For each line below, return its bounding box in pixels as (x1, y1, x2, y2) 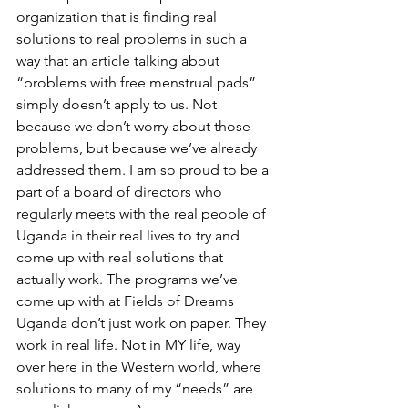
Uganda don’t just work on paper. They (16, 314, 270, 331)
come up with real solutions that (16, 249, 227, 266)
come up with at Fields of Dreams (16, 292, 238, 310)
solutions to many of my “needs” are (16, 380, 257, 397)
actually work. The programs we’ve (16, 270, 241, 288)
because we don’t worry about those (16, 117, 254, 135)
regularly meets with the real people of (16, 205, 270, 222)
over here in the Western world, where (16, 358, 265, 375)
